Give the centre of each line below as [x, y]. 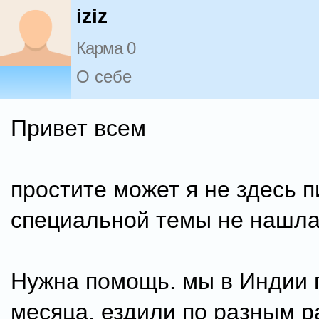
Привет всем [78, 128]
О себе [104, 77]
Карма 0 [106, 48]
